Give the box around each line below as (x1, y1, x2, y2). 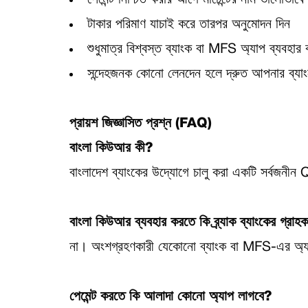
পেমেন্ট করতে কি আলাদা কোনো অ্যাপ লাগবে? (69, 291, 272, 303)
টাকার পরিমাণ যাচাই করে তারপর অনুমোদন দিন (87, 19, 290, 31)
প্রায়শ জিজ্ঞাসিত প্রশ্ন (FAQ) (69, 118, 212, 130)
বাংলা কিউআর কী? (69, 142, 153, 155)
